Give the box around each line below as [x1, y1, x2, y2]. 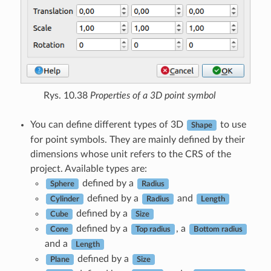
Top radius [135, 225, 171, 233]
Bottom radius [193, 225, 243, 233]
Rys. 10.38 [43, 90, 90, 100]
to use [217, 119, 246, 129]
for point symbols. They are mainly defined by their [30, 134, 245, 145]
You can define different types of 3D [30, 119, 186, 129]
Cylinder [50, 195, 79, 203]
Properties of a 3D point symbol [90, 90, 216, 100]
